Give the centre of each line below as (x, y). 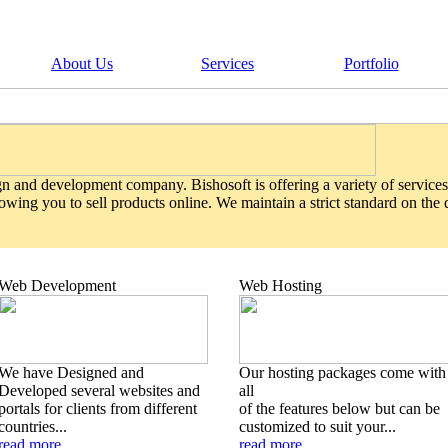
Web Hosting (280, 285)
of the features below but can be (339, 408)
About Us (82, 63)
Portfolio (371, 63)
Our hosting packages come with (342, 372)
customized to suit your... (317, 426)
